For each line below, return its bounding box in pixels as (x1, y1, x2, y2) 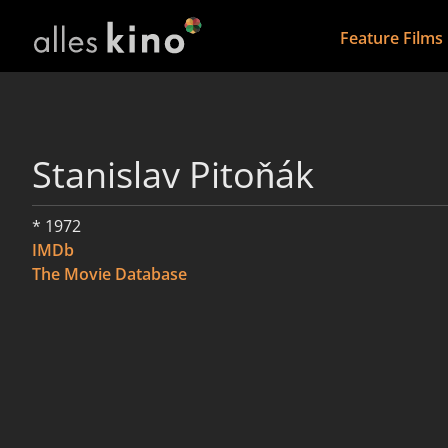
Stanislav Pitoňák (32, 150, 314, 199)
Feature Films (339, 27, 443, 49)
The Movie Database (32, 263, 187, 285)
